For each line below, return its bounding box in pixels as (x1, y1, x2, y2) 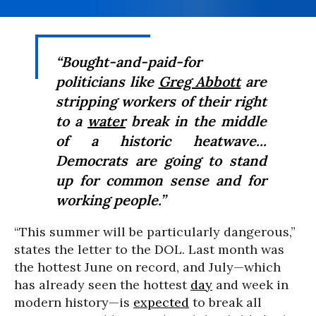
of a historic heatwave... (56, 132, 267, 150)
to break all (189, 294, 262, 310)
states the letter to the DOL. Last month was (14, 241, 284, 257)
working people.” (56, 191, 166, 209)
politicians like (56, 73, 159, 90)
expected (133, 294, 189, 310)
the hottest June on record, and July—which (14, 259, 281, 275)
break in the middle (126, 112, 267, 130)
